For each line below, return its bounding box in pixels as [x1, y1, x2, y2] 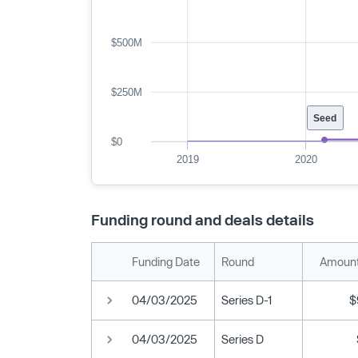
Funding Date [132, 254, 200, 268]
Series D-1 [221, 292, 272, 307]
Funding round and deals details [91, 210, 314, 229]
